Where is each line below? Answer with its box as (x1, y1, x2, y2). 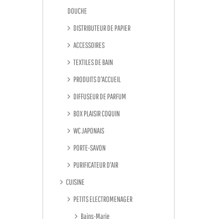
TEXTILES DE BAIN (72, 58, 113, 66)
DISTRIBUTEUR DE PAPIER (72, 23, 131, 32)
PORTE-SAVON (72, 143, 106, 152)
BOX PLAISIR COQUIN (72, 109, 120, 118)
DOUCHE (67, 6, 87, 15)
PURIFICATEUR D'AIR (72, 160, 118, 169)
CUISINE (65, 177, 85, 186)
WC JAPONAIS (72, 126, 104, 135)
